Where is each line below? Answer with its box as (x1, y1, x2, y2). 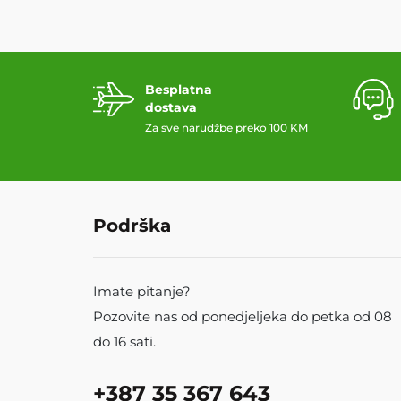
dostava (145, 98, 197, 115)
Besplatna (145, 81, 212, 98)
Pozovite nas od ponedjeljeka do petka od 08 (93, 307, 392, 325)
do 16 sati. (93, 332, 156, 350)
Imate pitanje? (93, 282, 191, 300)
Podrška (93, 214, 171, 236)
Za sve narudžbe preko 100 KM (145, 120, 308, 134)
